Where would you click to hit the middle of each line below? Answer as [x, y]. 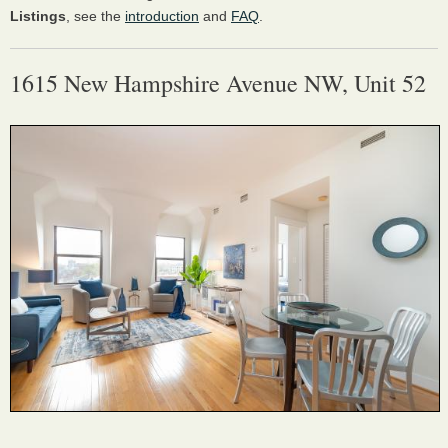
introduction [162, 16]
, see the [95, 16]
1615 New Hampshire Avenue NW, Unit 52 [218, 83]
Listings [38, 16]
